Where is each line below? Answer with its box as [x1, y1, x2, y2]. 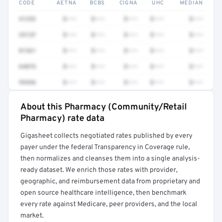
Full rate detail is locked [59, 110, 135, 118]
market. [20, 212, 44, 220]
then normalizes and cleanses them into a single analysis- [20, 155, 200, 163]
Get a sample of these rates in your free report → [25, 124, 168, 132]
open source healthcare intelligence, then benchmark [20, 189, 186, 197]
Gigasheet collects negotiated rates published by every [20, 132, 192, 140]
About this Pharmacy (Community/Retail [20, 102, 187, 113]
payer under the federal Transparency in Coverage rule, [20, 143, 190, 152]
